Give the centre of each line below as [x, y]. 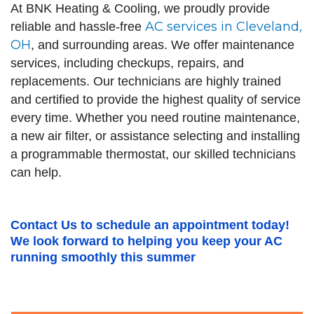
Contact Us [44, 225]
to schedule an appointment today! [183, 225]
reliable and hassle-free [78, 26]
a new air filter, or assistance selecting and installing [155, 136]
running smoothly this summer [103, 257]
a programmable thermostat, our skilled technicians [153, 154]
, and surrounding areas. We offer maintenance [163, 45]
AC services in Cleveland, [224, 26]
